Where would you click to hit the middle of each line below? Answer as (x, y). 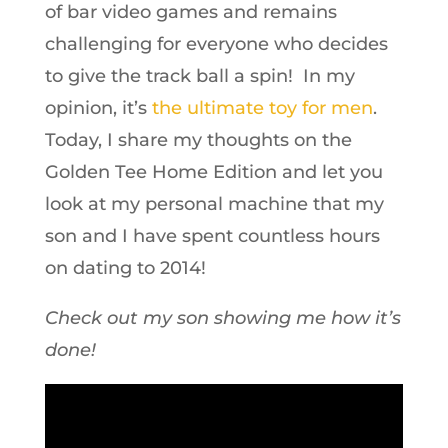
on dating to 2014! (125, 268)
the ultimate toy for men (262, 108)
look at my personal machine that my (214, 204)
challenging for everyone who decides (216, 44)
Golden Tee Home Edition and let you (213, 172)
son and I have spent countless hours (212, 236)
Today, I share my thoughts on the (198, 140)
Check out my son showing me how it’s (222, 318)
